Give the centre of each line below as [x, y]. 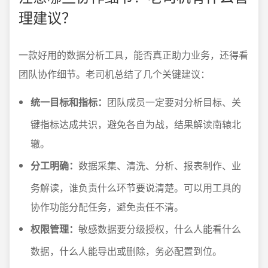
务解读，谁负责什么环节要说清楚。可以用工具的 [136, 188]
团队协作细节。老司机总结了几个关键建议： [114, 74]
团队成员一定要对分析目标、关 [174, 102]
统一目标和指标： [69, 102]
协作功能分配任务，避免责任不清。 [107, 207]
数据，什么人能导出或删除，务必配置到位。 [126, 251]
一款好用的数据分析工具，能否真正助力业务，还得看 [133, 55]
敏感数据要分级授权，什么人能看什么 [160, 229]
